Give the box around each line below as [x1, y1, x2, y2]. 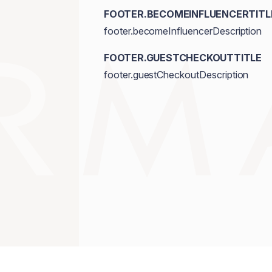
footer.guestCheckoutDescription [103, 69, 249, 81]
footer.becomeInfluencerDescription [103, 25, 262, 37]
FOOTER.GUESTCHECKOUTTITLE [103, 52, 262, 64]
